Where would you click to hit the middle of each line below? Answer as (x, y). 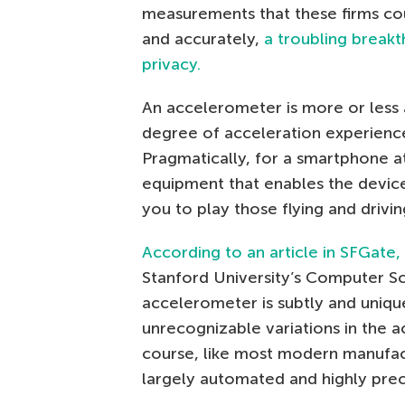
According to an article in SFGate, (271, 252)
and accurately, (203, 39)
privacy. (171, 64)
